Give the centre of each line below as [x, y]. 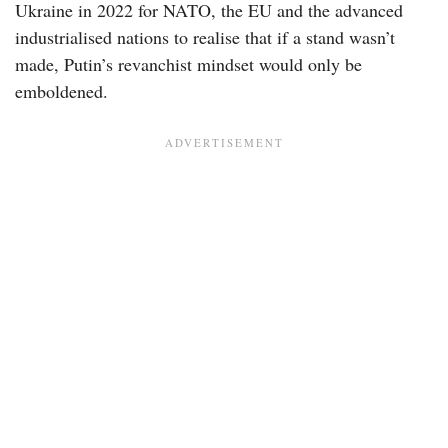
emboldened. [64, 90]
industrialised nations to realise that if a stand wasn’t [205, 36]
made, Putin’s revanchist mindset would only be [188, 63]
